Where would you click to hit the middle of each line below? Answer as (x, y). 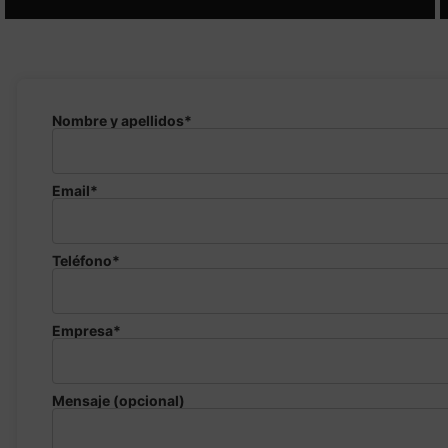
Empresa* (86, 330)
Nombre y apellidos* (121, 120)
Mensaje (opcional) (118, 400)
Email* (74, 190)
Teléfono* (85, 260)
